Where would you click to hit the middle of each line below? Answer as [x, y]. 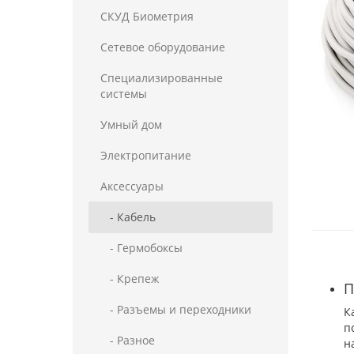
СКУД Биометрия [147, 16]
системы [124, 94]
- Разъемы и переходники [176, 309]
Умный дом [131, 124]
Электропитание [146, 155]
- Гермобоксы [141, 248]
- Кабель [128, 217]
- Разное [128, 340]
